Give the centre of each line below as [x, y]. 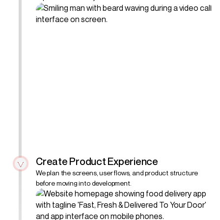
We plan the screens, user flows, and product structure [117, 172]
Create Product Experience [97, 161]
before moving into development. [84, 183]
